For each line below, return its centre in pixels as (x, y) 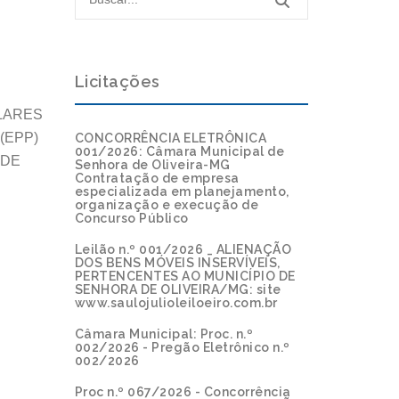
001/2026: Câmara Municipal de (179, 152)
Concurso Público (131, 219)
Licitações (117, 82)
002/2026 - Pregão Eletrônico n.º (182, 348)
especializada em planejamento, (182, 192)
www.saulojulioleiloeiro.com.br (176, 303)
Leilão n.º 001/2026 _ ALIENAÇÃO (183, 250)
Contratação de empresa (157, 179)
